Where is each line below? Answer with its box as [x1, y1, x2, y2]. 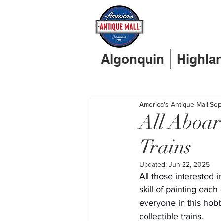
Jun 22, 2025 [169, 160, 210, 168]
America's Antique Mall [139, 100, 208, 108]
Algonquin [101, 51, 164, 67]
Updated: [139, 160, 169, 168]
